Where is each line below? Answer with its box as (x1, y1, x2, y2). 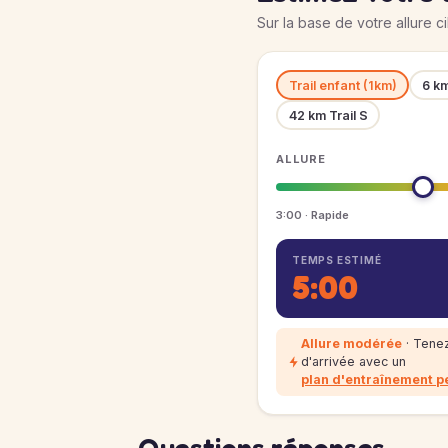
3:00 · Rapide (276, 208, 349, 222)
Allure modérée (301, 336, 402, 351)
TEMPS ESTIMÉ (292, 254, 382, 266)
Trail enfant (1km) (288, 77, 397, 93)
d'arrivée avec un (301, 354, 406, 369)
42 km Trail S (288, 107, 368, 123)
